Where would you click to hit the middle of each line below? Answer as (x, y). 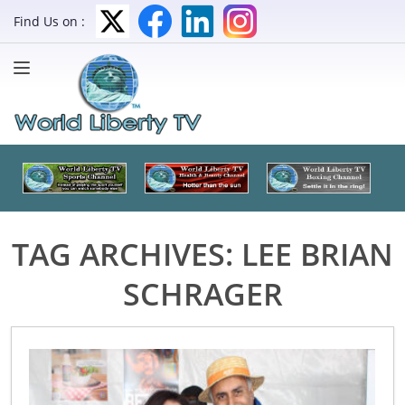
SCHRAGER (202, 293)
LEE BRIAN (317, 254)
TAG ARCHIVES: (127, 254)
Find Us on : (49, 21)
